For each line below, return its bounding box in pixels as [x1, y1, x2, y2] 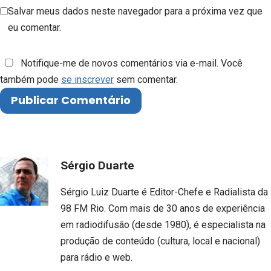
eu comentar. [8, 22, 61, 34]
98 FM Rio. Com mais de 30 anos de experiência [60, 202, 265, 214]
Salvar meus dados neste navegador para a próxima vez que [8, 5, 263, 18]
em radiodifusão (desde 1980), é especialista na [60, 218, 266, 230]
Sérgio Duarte [60, 158, 134, 172]
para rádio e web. [60, 251, 132, 263]
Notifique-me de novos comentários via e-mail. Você [18, 57, 243, 70]
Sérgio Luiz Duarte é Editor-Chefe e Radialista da [60, 186, 268, 198]
